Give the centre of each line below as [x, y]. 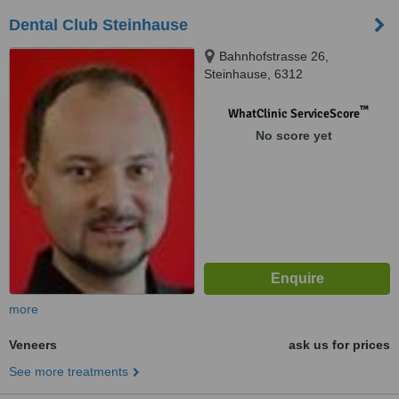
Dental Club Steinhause [98, 25]
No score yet [293, 135]
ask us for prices [339, 345]
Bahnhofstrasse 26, [274, 56]
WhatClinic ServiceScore [293, 114]
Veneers [33, 345]
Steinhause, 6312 [253, 74]
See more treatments [69, 371]
